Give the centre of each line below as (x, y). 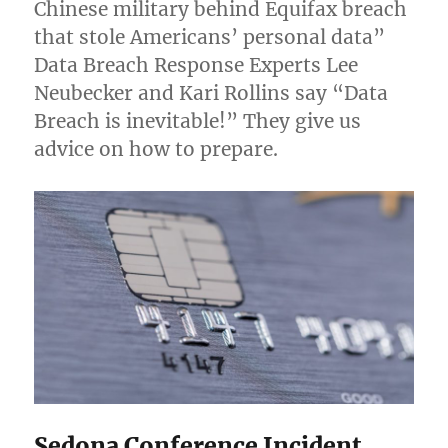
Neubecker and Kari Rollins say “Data (211, 92)
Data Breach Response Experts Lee (196, 64)
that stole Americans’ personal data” (210, 36)
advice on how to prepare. (156, 148)
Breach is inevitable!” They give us (198, 120)
